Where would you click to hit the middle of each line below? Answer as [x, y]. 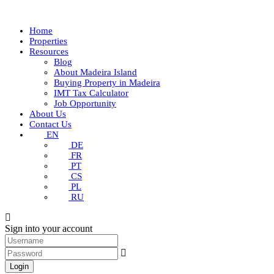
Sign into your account [49, 228]
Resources [49, 51]
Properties [48, 41]
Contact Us [50, 124]
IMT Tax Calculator [91, 93]
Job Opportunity [85, 103]
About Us [48, 114]
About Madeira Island [95, 72]
